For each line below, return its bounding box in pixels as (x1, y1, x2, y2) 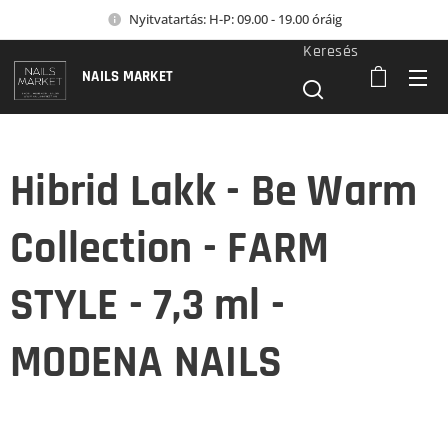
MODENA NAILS (10, 335, 283, 391)
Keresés (303, 40, 359, 62)
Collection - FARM (10, 221, 330, 277)
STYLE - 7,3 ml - (10, 278, 286, 334)
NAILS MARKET (82, 67, 174, 86)
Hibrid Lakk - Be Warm (10, 164, 418, 220)
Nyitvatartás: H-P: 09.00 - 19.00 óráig (128, 9, 342, 28)
